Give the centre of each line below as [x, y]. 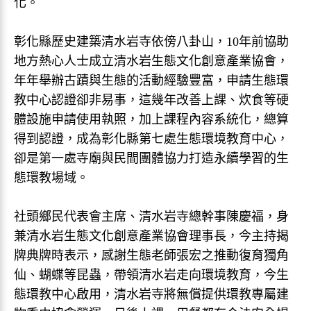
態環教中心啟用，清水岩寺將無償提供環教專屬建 [151, 294]
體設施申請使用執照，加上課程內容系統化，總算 [151, 119]
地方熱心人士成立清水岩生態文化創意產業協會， [151, 61]
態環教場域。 [51, 178]
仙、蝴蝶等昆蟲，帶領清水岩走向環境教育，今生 [151, 275]
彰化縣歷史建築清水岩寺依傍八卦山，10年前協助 [151, 42]
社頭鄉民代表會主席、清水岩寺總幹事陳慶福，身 [151, 217]
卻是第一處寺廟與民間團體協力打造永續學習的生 [151, 158]
